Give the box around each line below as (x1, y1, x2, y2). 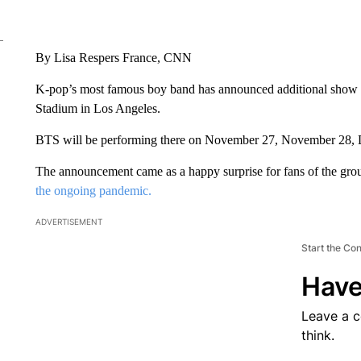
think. (301, 327, 334, 343)
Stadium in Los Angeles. (35, 102, 160, 115)
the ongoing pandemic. (35, 184, 151, 197)
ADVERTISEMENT (35, 217, 102, 226)
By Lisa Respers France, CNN (35, 51, 192, 64)
